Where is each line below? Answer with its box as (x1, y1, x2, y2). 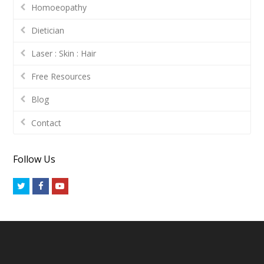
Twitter (25, 179, 56, 192)
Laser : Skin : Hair (31, 48, 97, 60)
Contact (31, 117, 62, 128)
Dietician (31, 25, 65, 37)
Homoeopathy (31, 2, 87, 14)
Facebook (42, 179, 82, 192)
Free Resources (31, 71, 91, 82)
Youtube (64, 179, 100, 192)
